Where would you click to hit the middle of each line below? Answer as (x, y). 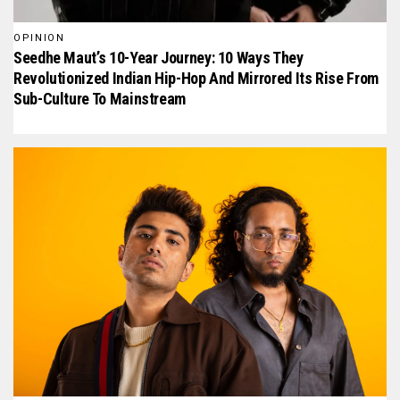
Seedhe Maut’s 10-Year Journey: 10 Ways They (158, 58)
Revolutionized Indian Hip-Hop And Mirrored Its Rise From (196, 79)
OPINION (39, 38)
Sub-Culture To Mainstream (100, 99)
